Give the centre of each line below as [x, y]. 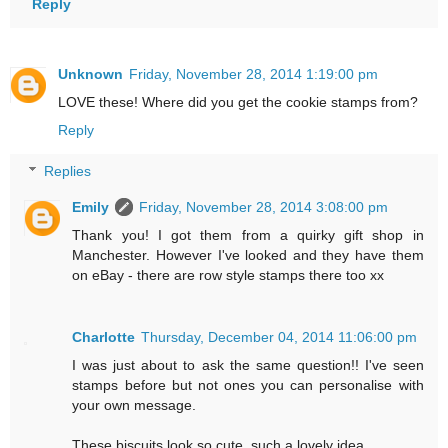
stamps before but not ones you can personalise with [248, 385]
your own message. [134, 405]
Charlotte [104, 337]
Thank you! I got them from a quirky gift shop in [248, 235]
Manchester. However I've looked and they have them [248, 255]
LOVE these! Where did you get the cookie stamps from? [238, 101]
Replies [68, 171]
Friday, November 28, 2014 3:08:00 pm [264, 207]
